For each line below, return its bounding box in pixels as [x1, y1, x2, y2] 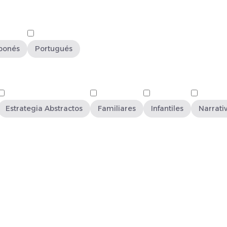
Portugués [35, 44, 72, 53]
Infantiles [151, 104, 183, 113]
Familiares [98, 104, 136, 113]
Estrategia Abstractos [6, 104, 83, 113]
